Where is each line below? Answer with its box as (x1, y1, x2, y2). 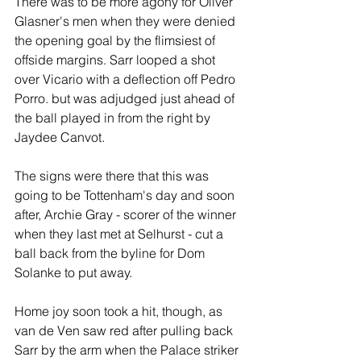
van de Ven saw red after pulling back (15, 322, 236, 338)
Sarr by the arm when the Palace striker (15, 342, 242, 358)
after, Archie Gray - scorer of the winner (15, 206, 239, 222)
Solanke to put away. (15, 264, 132, 280)
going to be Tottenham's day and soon (15, 187, 238, 203)
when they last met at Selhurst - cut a (15, 226, 226, 242)
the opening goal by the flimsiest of (15, 32, 218, 48)
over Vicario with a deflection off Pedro (15, 71, 239, 87)
